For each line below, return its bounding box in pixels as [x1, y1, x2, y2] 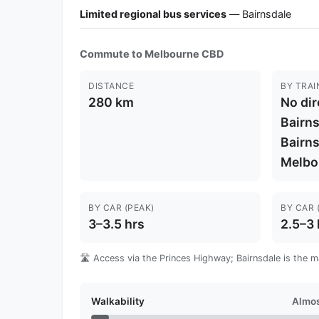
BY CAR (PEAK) [88, 202, 155, 213]
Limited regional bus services [80, 7, 226, 20]
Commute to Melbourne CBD [80, 47, 224, 60]
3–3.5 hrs [88, 216, 145, 231]
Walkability [91, 295, 145, 307]
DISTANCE [88, 80, 134, 91]
